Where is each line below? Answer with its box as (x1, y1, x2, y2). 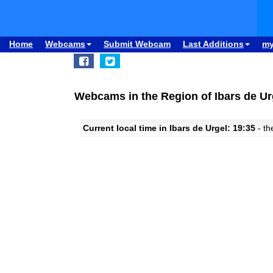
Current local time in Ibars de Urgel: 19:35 (83, 123, 255, 133)
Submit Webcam (104, 39, 171, 49)
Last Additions (183, 39, 244, 49)
